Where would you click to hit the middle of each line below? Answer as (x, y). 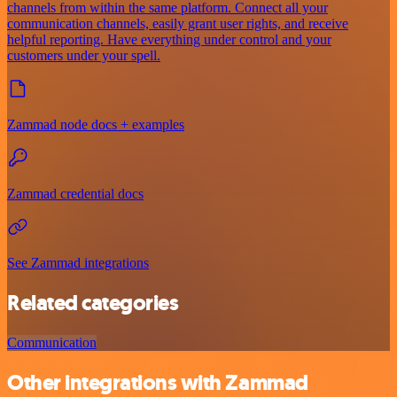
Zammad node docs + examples (96, 125)
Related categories (93, 303)
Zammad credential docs (75, 194)
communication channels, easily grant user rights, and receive (178, 24)
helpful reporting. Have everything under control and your (169, 40)
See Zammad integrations (78, 263)
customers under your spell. (84, 56)
